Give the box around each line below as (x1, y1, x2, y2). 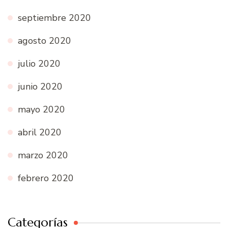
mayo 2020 (18, 103, 65, 116)
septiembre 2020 (18, 11, 91, 24)
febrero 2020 (18, 172, 74, 184)
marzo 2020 (18, 149, 68, 161)
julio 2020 (18, 57, 61, 70)
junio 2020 (18, 80, 63, 93)
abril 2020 (18, 126, 62, 138)
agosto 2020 (18, 34, 71, 47)
